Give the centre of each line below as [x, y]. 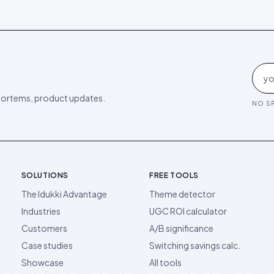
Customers [44, 228]
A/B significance [181, 228]
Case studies [47, 245]
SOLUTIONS [45, 175]
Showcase [42, 262]
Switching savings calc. [194, 245]
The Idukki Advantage [64, 194]
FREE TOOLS [174, 175]
